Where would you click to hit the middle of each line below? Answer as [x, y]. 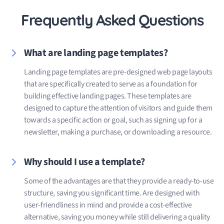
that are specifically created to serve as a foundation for [111, 84]
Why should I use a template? [84, 162]
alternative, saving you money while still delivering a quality [117, 217]
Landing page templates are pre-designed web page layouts [118, 72]
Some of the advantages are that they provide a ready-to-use [119, 181]
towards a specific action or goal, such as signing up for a [113, 120]
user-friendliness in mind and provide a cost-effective [108, 205]
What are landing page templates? [96, 53]
